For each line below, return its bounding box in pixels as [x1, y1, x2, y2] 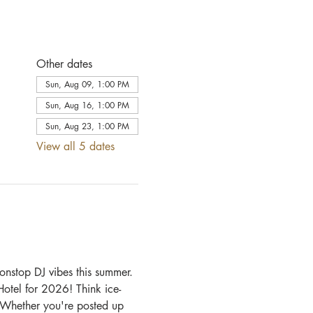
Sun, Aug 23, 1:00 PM [45, 120, 129, 132]
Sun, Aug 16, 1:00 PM [45, 99, 129, 111]
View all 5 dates [36, 139, 115, 154]
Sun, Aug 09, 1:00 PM [45, 78, 129, 90]
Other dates [36, 57, 92, 71]
